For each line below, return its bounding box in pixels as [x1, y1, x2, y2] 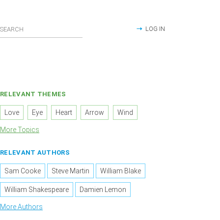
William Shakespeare [4, 186, 69, 194]
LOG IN [145, 25, 165, 32]
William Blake [100, 167, 141, 175]
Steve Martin [52, 167, 90, 175]
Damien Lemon [80, 186, 127, 194]
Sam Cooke [4, 167, 41, 175]
